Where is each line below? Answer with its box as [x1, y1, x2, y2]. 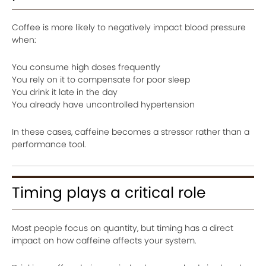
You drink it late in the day [12, 86, 118, 99]
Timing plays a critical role [12, 182, 206, 204]
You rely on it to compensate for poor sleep [12, 74, 190, 86]
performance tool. [12, 138, 86, 151]
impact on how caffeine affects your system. [12, 235, 197, 247]
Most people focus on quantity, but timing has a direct [12, 222, 233, 235]
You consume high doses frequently [12, 61, 160, 74]
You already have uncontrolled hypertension [12, 99, 195, 111]
